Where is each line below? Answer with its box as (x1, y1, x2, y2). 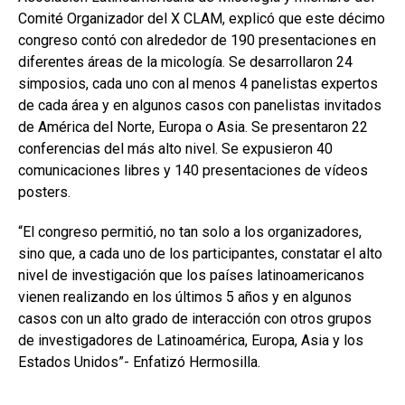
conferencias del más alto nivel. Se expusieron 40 (18, 140, 333, 158)
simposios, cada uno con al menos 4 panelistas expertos (18, 75, 378, 93)
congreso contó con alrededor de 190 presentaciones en (18, 32, 376, 50)
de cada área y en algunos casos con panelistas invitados (18, 97, 381, 115)
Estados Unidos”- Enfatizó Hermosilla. (18, 353, 260, 372)
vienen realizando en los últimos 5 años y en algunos (18, 288, 352, 306)
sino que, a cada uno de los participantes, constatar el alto (18, 245, 382, 263)
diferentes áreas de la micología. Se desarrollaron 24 (18, 53, 353, 71)
